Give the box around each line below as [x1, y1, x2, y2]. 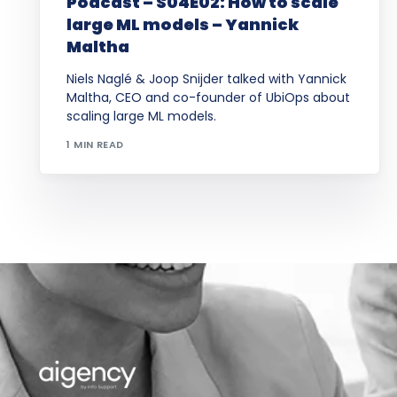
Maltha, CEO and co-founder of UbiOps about [66, 88, 351, 106]
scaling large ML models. [66, 106, 217, 125]
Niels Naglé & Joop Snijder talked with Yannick [66, 69, 347, 88]
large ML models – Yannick [66, 12, 300, 35]
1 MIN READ [66, 137, 124, 152]
